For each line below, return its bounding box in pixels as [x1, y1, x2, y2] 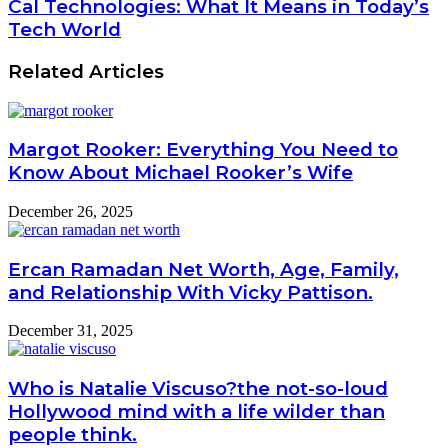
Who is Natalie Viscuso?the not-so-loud [8, 377, 388, 401]
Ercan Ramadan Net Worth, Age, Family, [8, 257, 399, 281]
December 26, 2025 [8, 202, 133, 220]
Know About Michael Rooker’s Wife [8, 161, 353, 185]
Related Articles [8, 59, 164, 83]
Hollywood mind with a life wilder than [8, 400, 385, 424]
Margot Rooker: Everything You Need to [8, 138, 398, 162]
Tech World [8, 18, 121, 42]
